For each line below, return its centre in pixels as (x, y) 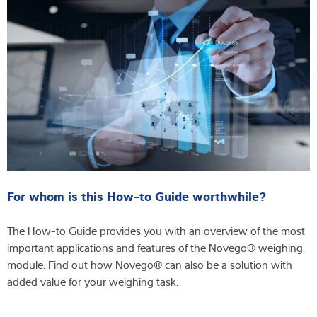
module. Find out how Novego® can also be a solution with (150, 265)
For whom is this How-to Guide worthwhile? (137, 196)
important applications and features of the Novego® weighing (155, 248)
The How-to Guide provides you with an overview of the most (156, 231)
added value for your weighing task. (93, 282)
